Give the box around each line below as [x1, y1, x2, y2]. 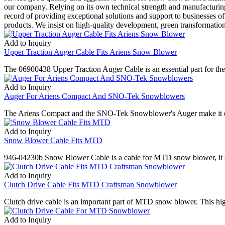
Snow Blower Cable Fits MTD [4, 136, 102, 145]
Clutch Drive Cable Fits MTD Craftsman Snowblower [4, 180, 177, 189]
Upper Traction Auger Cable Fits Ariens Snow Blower [4, 47, 177, 56]
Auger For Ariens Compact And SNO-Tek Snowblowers [4, 91, 185, 100]
